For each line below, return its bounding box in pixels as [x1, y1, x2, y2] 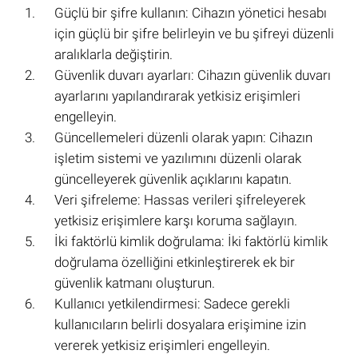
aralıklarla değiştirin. [54, 46, 173, 63]
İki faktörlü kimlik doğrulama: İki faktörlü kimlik [54, 233, 328, 250]
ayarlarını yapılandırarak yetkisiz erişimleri [54, 88, 300, 105]
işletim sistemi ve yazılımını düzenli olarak [54, 150, 301, 167]
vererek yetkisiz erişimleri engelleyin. [54, 337, 270, 354]
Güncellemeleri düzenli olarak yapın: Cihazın [54, 129, 312, 146]
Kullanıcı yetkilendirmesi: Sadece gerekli [54, 296, 290, 312]
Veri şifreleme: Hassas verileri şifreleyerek [54, 192, 305, 209]
